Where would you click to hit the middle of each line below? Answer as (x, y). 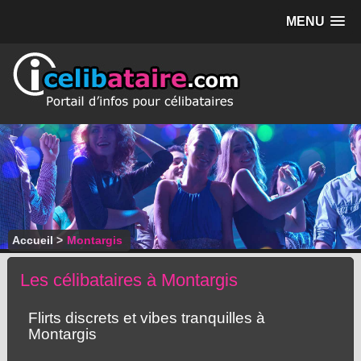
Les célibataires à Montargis (129, 280)
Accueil (32, 240)
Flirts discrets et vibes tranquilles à (146, 318)
